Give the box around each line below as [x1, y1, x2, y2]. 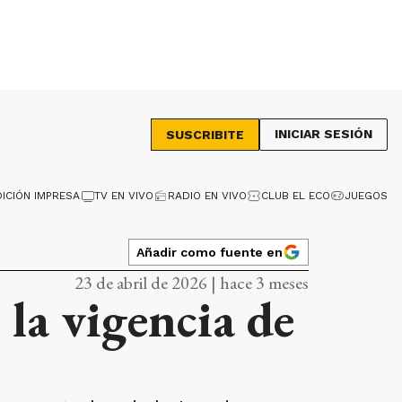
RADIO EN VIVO [168, 189, 247, 202]
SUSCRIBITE [166, 127, 244, 142]
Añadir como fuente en [136, 244, 283, 259]
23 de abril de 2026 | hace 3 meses [74, 271, 309, 294]
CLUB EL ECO [261, 189, 330, 202]
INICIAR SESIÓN [275, 127, 372, 141]
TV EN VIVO [94, 189, 153, 202]
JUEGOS [345, 189, 388, 202]
